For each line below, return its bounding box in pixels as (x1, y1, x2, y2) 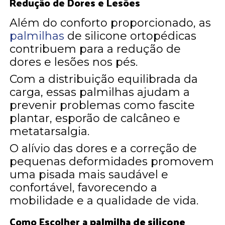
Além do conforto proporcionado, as (10, 16, 211, 30)
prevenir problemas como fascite (10, 98, 195, 112)
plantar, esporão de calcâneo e (10, 111, 181, 125)
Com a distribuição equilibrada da (10, 72, 198, 86)
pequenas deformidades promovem (10, 154, 214, 168)
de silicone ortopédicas (64, 29, 197, 43)
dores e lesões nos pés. (10, 55, 138, 69)
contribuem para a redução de (10, 42, 181, 56)
